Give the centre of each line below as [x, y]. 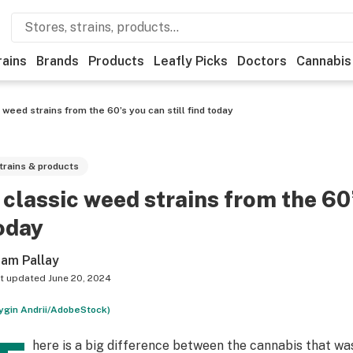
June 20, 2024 [79, 278]
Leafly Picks [191, 61]
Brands [58, 61]
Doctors [262, 61]
